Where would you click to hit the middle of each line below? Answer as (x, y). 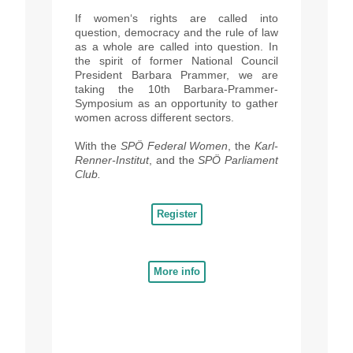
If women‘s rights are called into (176, 19)
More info (176, 272)
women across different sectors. (154, 118)
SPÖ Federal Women (174, 146)
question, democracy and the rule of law (176, 33)
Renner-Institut (112, 160)
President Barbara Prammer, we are (176, 75)
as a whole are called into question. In (176, 47)
